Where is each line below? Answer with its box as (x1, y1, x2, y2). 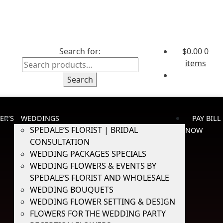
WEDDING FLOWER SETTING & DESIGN (29, 196, 175, 207)
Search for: (59, 45, 101, 57)
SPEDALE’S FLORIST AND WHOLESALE (29, 172, 169, 183)
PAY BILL (192, 113, 222, 123)
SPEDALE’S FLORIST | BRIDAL (29, 124, 138, 135)
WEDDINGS (21, 113, 60, 123)
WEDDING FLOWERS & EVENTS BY (29, 160, 156, 171)
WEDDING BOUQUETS (29, 184, 113, 195)
